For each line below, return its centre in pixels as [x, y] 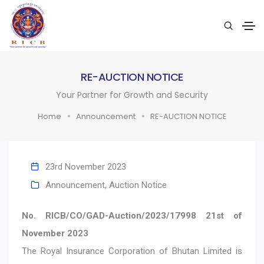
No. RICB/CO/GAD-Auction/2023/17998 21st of [132, 215]
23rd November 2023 [86, 166]
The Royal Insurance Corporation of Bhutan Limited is [132, 251]
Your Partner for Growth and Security [132, 95]
